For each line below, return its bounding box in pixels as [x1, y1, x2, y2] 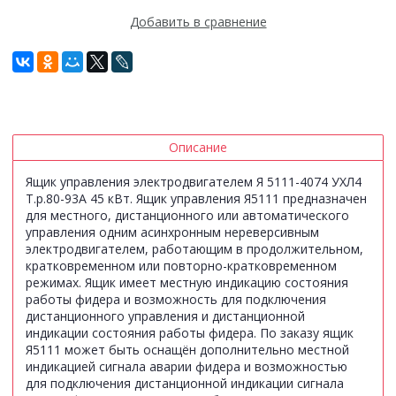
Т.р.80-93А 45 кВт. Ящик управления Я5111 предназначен [26, 190, 367, 208]
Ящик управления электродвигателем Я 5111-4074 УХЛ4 [26, 173, 362, 191]
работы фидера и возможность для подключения [26, 291, 326, 308]
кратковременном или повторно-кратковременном [26, 257, 337, 275]
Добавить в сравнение [129, 13, 267, 31]
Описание [169, 139, 227, 156]
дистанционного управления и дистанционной [26, 308, 305, 325]
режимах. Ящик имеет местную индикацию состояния [26, 274, 348, 292]
